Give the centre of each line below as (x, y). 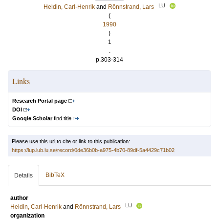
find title (62, 118)
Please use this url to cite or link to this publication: (71, 141)
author (19, 198)
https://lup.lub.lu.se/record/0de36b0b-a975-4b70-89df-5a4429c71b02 (93, 150)
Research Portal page (40, 101)
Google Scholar (32, 118)
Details (23, 175)
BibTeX (55, 175)
